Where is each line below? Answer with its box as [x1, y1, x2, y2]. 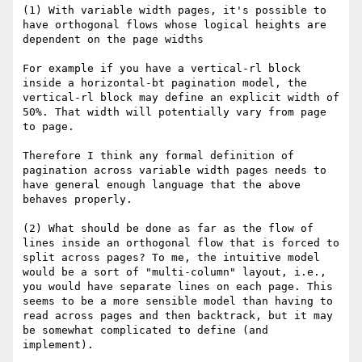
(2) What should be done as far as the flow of [23, 222, 314, 235]
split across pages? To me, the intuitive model [23, 251, 320, 264]
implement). [23, 339, 94, 351]
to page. [23, 120, 74, 133]
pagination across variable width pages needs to [23, 164, 326, 177]
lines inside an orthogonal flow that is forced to [23, 237, 339, 250]
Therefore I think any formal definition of [23, 149, 294, 162]
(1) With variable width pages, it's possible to [23, 4, 326, 17]
